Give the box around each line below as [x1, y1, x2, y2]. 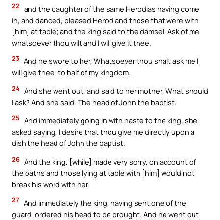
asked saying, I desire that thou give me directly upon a [12, 127, 194, 137]
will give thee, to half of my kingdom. [12, 67, 131, 78]
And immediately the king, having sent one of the [22, 197, 186, 208]
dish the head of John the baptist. [12, 138, 125, 148]
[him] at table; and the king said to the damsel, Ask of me [12, 26, 199, 36]
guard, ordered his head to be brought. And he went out [12, 209, 199, 219]
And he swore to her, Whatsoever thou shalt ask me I [22, 56, 198, 66]
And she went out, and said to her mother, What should [23, 85, 208, 96]
